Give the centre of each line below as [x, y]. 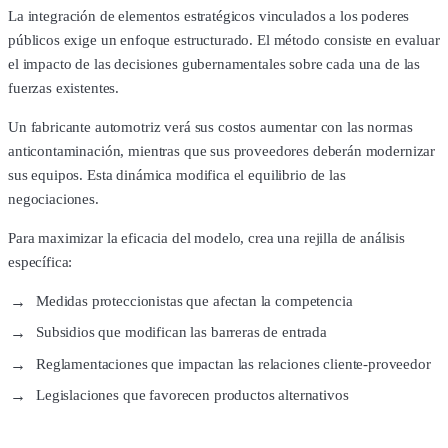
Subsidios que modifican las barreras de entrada [181, 332]
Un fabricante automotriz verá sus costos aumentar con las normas [210, 126]
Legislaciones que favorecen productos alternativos [192, 395]
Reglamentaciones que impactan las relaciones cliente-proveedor [233, 363]
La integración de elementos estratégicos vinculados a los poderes [209, 15]
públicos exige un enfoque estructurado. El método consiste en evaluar [224, 39]
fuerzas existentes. [64, 87]
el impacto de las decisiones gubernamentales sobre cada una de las [214, 63]
